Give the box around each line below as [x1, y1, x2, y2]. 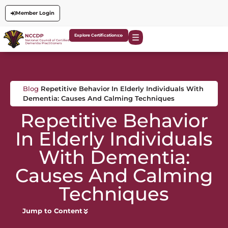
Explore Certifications [74, 33, 119, 38]
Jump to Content [22, 207, 82, 215]
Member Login [15, 10, 54, 16]
